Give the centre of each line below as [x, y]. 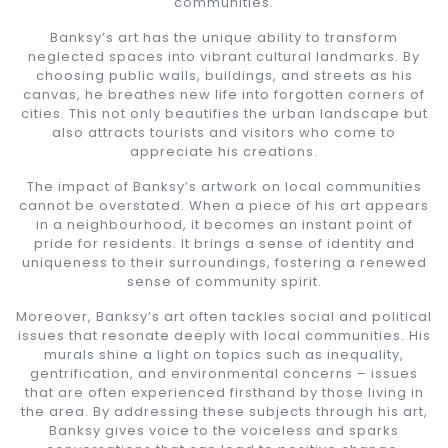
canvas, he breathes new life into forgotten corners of [224, 94]
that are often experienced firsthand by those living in [224, 392]
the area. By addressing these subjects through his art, [224, 411]
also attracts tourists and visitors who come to [224, 132]
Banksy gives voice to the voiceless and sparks [224, 430]
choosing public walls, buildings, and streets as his [224, 75]
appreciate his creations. [224, 151]
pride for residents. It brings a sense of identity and [224, 243]
